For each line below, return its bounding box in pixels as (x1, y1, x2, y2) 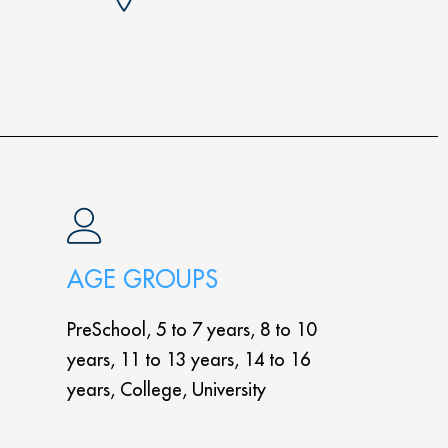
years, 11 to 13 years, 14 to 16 (67, 348, 311, 371)
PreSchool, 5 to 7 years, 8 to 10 (67, 318, 317, 341)
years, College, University (67, 378, 267, 401)
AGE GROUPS (67, 264, 219, 294)
